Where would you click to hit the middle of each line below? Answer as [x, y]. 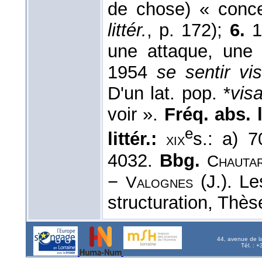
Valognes [159, 182]
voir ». [136, 115]
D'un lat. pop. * [169, 94]
